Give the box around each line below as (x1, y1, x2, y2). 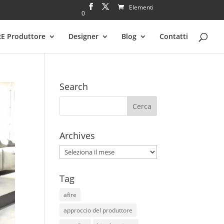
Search (59, 80, 88, 92)
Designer (68, 31, 98, 41)
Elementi (129, 2, 154, 11)
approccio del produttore (63, 206, 133, 214)
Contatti (159, 31, 188, 41)
